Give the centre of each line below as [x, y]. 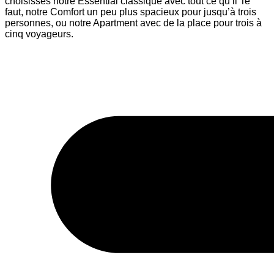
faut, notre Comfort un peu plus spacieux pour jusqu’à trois [131, 12]
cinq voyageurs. [39, 34]
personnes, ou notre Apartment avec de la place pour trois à [133, 23]
